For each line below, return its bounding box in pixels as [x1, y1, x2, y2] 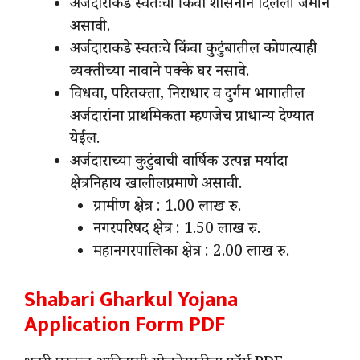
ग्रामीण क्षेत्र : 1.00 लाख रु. [92, 196, 241, 221]
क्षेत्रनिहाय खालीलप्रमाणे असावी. [70, 174, 242, 198]
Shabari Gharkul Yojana [24, 282, 238, 317]
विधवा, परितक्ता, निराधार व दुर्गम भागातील [70, 84, 305, 108]
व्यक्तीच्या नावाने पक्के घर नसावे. [70, 61, 249, 86]
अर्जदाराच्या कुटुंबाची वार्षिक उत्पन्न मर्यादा [70, 151, 288, 176]
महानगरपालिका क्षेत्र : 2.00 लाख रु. [92, 241, 289, 266]
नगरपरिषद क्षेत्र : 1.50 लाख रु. [92, 219, 260, 243]
